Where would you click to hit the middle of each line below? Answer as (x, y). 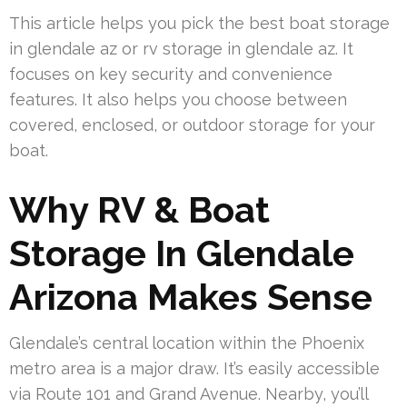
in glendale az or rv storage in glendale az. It (181, 48)
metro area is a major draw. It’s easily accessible (194, 368)
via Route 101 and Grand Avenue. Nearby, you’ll (189, 393)
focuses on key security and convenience (171, 74)
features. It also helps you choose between (178, 99)
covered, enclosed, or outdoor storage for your (192, 124)
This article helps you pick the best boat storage (199, 23)
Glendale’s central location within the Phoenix (187, 342)
